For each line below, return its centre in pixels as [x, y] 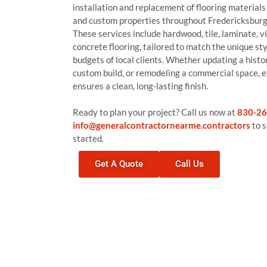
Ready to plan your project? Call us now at [155, 112]
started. [88, 138]
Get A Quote [119, 164]
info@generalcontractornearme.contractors [162, 125]
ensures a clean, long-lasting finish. [140, 86]
